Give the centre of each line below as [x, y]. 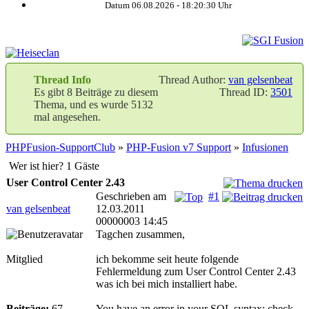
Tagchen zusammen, [140, 234]
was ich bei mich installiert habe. [167, 284]
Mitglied [24, 259]
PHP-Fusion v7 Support [179, 147]
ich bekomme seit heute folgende [167, 259]
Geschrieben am [131, 196]
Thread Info [62, 80]
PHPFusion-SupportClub [60, 147]
